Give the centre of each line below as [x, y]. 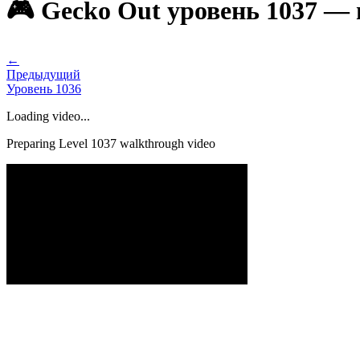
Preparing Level [49, 143]
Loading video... [48, 116]
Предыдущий [43, 74]
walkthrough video [166, 143]
